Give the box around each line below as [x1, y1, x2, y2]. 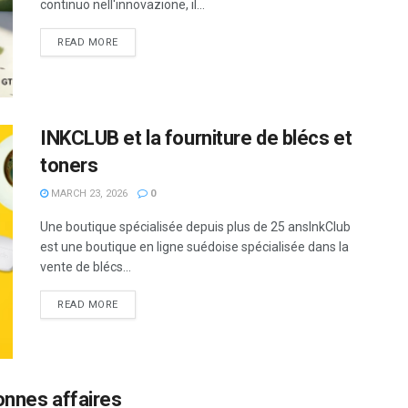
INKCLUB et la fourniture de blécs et [40, 126, 352, 149]
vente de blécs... [40, 259, 131, 274]
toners [40, 153, 98, 177]
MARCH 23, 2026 [48, 187, 127, 199]
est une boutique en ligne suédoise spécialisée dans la [40, 239, 349, 254]
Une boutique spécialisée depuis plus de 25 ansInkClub [40, 219, 351, 234]
